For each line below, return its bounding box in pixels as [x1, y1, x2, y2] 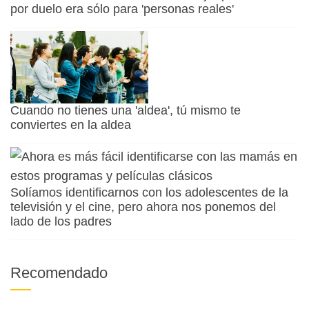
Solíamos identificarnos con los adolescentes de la [10, 185, 288, 199]
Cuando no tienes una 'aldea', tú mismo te [10, 103, 241, 117]
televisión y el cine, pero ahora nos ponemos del [10, 199, 276, 214]
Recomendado [10, 263, 108, 281]
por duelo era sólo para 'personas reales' [10, 1, 234, 16]
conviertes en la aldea [10, 117, 131, 132]
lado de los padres [10, 214, 112, 228]
